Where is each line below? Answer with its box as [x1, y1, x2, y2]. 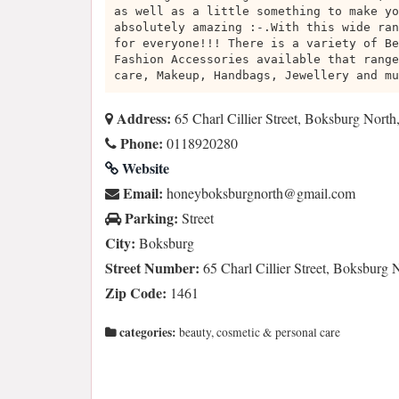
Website [118, 158, 169, 178]
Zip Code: [105, 282, 167, 303]
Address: [113, 108, 171, 128]
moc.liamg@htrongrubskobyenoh [167, 183, 355, 202]
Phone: [117, 133, 163, 153]
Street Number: [105, 257, 199, 278]
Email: [119, 183, 163, 203]
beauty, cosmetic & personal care [176, 324, 340, 340]
